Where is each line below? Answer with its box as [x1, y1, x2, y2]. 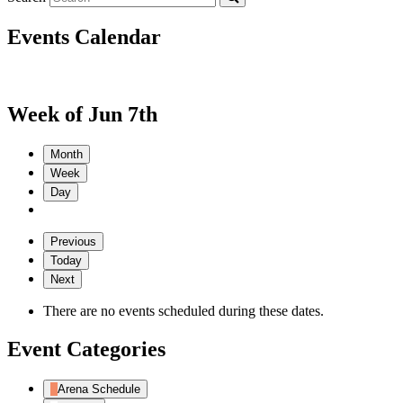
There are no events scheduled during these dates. [43, 303, 324, 319]
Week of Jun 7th [7, 103, 157, 127]
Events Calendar [7, 24, 161, 49]
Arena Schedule [58, 382, 140, 397]
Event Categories [7, 337, 166, 362]
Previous [50, 235, 96, 249]
